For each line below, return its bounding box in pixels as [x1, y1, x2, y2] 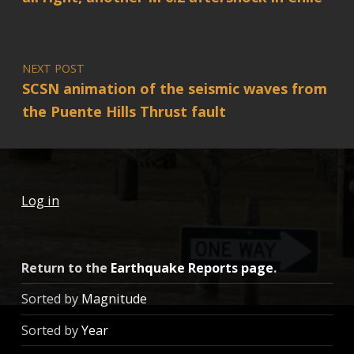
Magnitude [81, 290, 147, 308]
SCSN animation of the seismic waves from [21, 78, 327, 98]
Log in [21, 192, 59, 210]
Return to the [21, 258, 111, 277]
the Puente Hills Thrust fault [21, 101, 226, 121]
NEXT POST [21, 59, 85, 76]
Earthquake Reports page [110, 258, 273, 277]
